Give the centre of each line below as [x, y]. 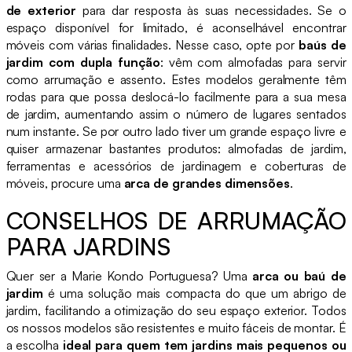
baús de [322, 44]
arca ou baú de [299, 275]
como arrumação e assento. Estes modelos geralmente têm [176, 79]
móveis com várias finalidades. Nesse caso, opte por [152, 44]
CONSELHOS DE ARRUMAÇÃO [176, 220]
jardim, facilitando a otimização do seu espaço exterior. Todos [176, 310]
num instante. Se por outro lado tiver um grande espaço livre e [176, 131]
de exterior [41, 10]
